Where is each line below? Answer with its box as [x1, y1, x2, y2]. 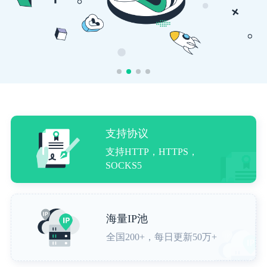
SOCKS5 [105, 160, 142, 171]
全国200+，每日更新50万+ [105, 232, 217, 243]
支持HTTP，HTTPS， [105, 147, 198, 157]
